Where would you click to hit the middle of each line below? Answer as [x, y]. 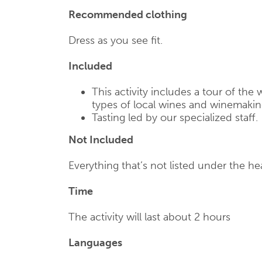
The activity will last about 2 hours [149, 217]
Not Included [101, 140]
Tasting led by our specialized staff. [175, 118]
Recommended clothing [128, 15]
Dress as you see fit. [116, 40]
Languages [95, 243]
